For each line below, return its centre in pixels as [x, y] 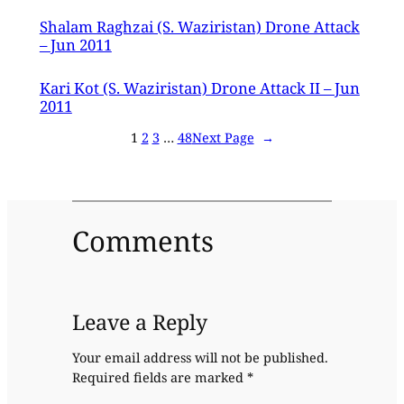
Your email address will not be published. [200, 357]
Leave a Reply [139, 322]
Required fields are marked [159, 377]
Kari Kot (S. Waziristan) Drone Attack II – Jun [199, 87]
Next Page [223, 137]
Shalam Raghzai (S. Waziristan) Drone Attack [199, 26]
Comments [142, 241]
